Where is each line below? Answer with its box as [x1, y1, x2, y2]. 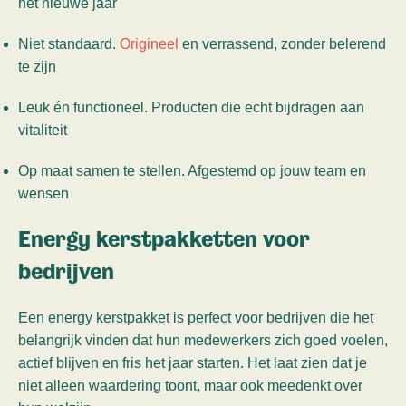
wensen [18, 186, 69, 202]
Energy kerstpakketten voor [18, 226, 310, 253]
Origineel [120, 36, 179, 53]
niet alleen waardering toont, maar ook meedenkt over [18, 378, 362, 394]
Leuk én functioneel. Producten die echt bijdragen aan [18, 100, 364, 116]
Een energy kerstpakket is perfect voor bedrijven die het [18, 310, 373, 326]
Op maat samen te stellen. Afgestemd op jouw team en [18, 163, 366, 179]
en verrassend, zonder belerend [179, 36, 386, 53]
